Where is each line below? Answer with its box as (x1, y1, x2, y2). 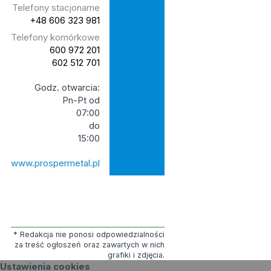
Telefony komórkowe (10, 31, 100, 43)
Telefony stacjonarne (11, 1, 100, 13)
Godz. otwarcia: (34, 81, 100, 93)
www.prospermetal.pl (10, 157, 100, 169)
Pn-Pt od (62, 94, 100, 106)
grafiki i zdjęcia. (107, 250, 165, 260)
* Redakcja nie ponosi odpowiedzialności (13, 229, 165, 239)
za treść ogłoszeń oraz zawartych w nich (14, 240, 165, 249)
